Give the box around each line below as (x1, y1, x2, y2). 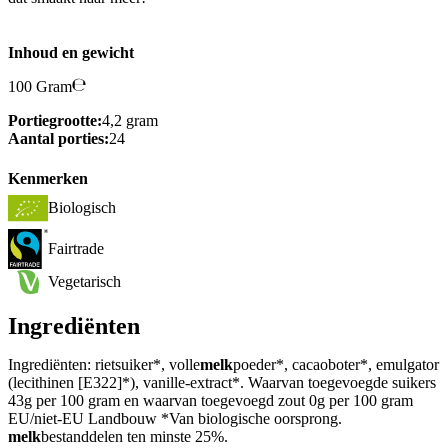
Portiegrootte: (8, 112, 102, 130)
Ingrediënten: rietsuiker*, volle (8, 356, 200, 374)
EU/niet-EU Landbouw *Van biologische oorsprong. (8, 410, 342, 428)
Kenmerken (8, 169, 88, 187)
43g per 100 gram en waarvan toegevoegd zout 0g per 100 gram (8, 392, 413, 410)
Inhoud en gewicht (8, 44, 134, 62)
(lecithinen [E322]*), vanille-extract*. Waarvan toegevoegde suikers (8, 374, 436, 392)
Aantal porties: (8, 130, 109, 148)
